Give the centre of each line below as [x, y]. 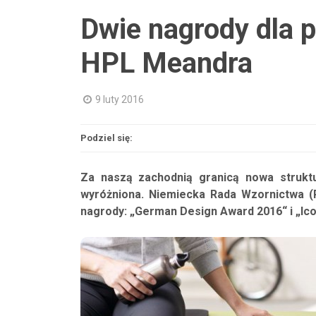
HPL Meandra [166, 63]
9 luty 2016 [120, 99]
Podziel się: [107, 138]
